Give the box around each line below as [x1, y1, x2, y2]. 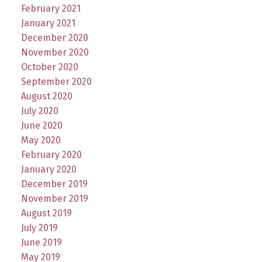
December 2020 [20, 32, 88, 44]
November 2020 [20, 47, 89, 58]
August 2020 [20, 91, 73, 102]
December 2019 [20, 178, 88, 190]
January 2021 [20, 18, 75, 29]
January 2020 [20, 164, 77, 175]
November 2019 [20, 193, 88, 205]
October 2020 [20, 61, 78, 73]
